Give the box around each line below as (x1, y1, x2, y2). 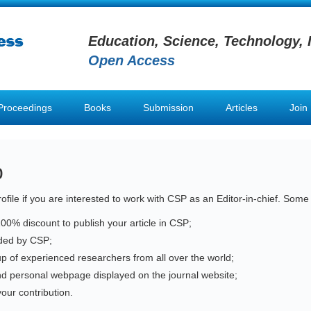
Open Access (88, 53, 175, 68)
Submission (143, 102, 194, 113)
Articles (226, 102, 258, 113)
